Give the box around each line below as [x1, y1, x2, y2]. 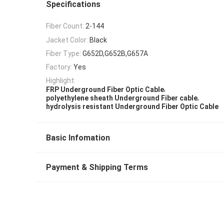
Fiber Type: [46, 49, 81, 57]
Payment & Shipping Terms [46, 162, 148, 172]
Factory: [46, 63, 72, 71]
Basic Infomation [46, 133, 110, 143]
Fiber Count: [46, 22, 84, 30]
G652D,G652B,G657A [82, 49, 148, 57]
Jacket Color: [46, 35, 88, 44]
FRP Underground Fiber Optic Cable [46, 85, 164, 93]
